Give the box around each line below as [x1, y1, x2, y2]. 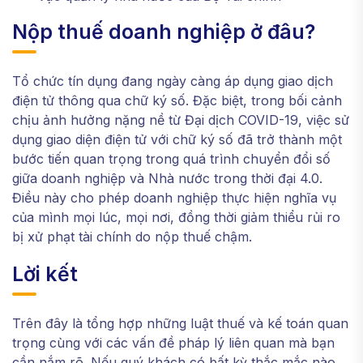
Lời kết [12, 262, 78, 287]
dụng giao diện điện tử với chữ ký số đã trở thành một [12, 131, 342, 148]
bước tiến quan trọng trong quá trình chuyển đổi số [12, 151, 331, 168]
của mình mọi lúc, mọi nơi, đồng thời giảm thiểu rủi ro [12, 209, 340, 226]
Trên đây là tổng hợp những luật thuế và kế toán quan [12, 315, 348, 332]
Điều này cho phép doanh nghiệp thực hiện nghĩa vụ [12, 190, 336, 207]
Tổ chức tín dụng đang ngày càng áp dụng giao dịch [12, 73, 333, 90]
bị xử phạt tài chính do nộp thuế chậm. [12, 228, 252, 246]
